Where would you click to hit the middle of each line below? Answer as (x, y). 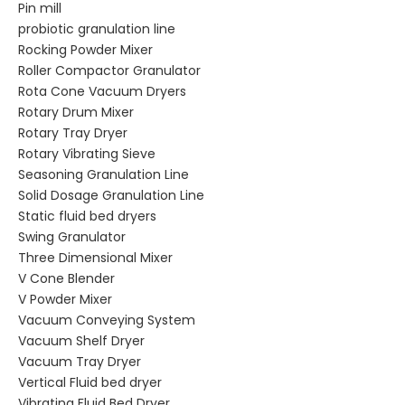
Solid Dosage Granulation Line (111, 195)
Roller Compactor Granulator (109, 71)
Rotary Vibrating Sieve (87, 154)
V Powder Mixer (65, 299)
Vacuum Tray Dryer (80, 362)
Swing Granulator (72, 237)
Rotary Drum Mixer (76, 112)
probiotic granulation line (97, 29)
